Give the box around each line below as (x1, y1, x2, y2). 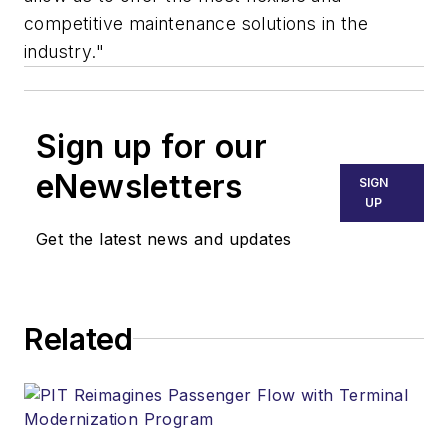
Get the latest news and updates (36, 228, 292, 249)
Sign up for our (36, 126, 267, 166)
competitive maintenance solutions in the (24, 12, 368, 34)
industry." (24, 40, 105, 62)
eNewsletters (36, 166, 243, 206)
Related (24, 320, 133, 357)
